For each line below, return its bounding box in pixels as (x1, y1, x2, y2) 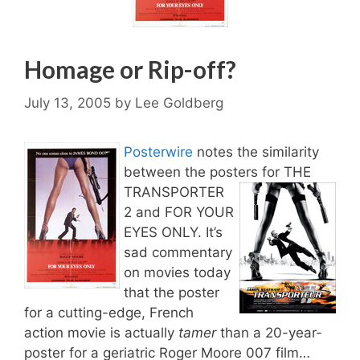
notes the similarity (197, 143, 319, 160)
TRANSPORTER (124, 183, 228, 200)
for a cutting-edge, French (24, 304, 194, 321)
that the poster (124, 284, 219, 301)
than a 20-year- (216, 324, 322, 341)
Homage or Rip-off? (24, 55, 236, 84)
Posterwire (124, 143, 197, 160)
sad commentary (124, 243, 232, 260)
